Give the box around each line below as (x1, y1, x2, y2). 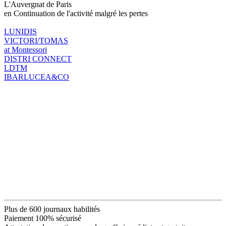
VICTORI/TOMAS (4, 36, 68, 45)
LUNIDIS (4, 27, 37, 36)
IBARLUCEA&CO (4, 72, 69, 81)
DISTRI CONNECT (4, 54, 72, 63)
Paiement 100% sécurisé (4, 213, 81, 222)
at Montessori (4, 45, 47, 54)
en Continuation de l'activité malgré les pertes (4, 9, 148, 18)
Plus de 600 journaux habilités (4, 204, 100, 213)
